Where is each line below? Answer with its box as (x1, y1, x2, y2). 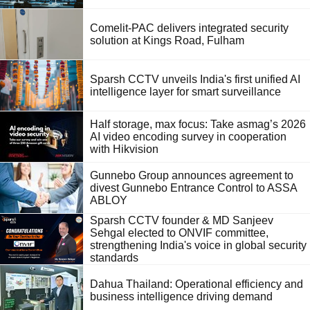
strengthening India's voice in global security (90, 239, 307, 251)
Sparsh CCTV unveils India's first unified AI (90, 73, 300, 85)
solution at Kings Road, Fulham (90, 34, 244, 46)
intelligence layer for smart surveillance (90, 85, 281, 98)
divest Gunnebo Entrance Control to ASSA (90, 181, 297, 194)
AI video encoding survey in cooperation (90, 130, 286, 143)
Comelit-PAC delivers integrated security (90, 21, 289, 34)
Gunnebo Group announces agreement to (90, 169, 293, 181)
